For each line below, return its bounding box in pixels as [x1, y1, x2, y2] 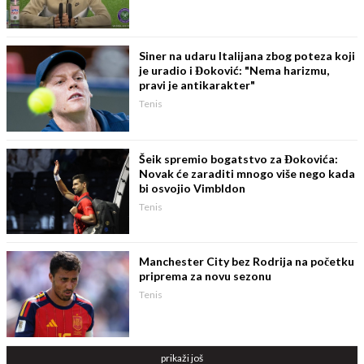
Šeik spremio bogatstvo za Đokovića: [139, 151, 339, 166]
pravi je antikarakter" [139, 78, 256, 93]
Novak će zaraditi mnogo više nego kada [139, 166, 356, 180]
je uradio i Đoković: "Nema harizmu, [139, 63, 330, 78]
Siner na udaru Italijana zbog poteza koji [139, 49, 356, 63]
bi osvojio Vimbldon [139, 180, 246, 195]
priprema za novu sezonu [139, 269, 272, 284]
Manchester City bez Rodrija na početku [139, 254, 355, 269]
